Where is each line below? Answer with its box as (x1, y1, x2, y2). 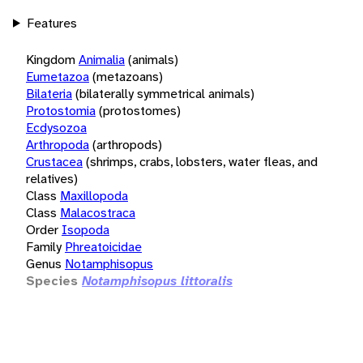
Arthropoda (26, 135, 89, 153)
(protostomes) (99, 101, 181, 119)
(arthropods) (92, 135, 162, 153)
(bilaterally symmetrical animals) (75, 84, 254, 102)
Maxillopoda (60, 186, 128, 204)
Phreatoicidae (65, 237, 142, 255)
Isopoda (62, 220, 109, 238)
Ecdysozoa (26, 118, 87, 136)
